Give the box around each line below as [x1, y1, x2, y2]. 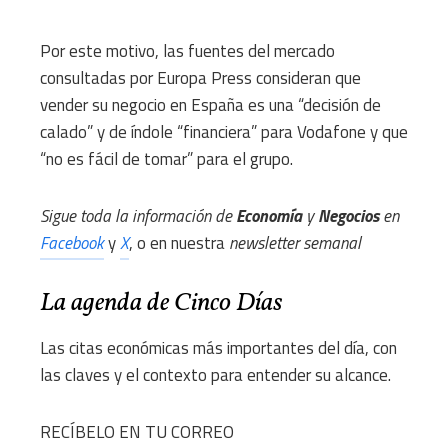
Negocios [318, 202, 379, 229]
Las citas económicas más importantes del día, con [40, 334, 397, 361]
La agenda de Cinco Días [40, 284, 283, 321]
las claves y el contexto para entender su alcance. [40, 361, 391, 388]
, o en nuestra [129, 229, 229, 256]
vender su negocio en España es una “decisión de [40, 91, 381, 118]
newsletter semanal [229, 229, 361, 256]
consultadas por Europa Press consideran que [40, 64, 361, 91]
